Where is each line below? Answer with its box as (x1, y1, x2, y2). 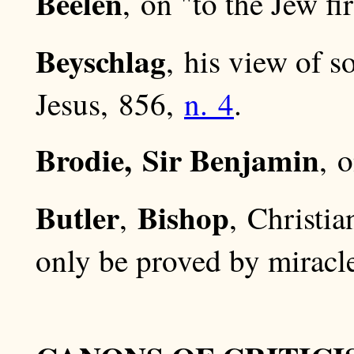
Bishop (137, 194, 229, 240)
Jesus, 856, (36, 83, 184, 125)
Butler (36, 194, 119, 240)
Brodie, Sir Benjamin (36, 137, 319, 183)
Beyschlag (36, 38, 166, 84)
